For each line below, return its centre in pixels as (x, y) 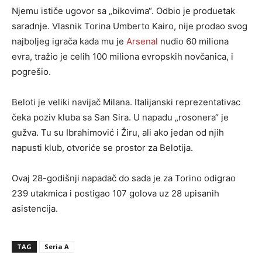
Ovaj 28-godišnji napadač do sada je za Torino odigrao (124, 178)
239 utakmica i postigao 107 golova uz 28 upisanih (116, 193)
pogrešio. (31, 72)
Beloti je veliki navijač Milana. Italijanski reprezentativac (126, 102)
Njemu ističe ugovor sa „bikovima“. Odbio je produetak (123, 11)
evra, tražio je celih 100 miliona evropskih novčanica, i (123, 56)
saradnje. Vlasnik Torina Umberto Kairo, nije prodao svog (130, 26)
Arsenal (142, 41)
